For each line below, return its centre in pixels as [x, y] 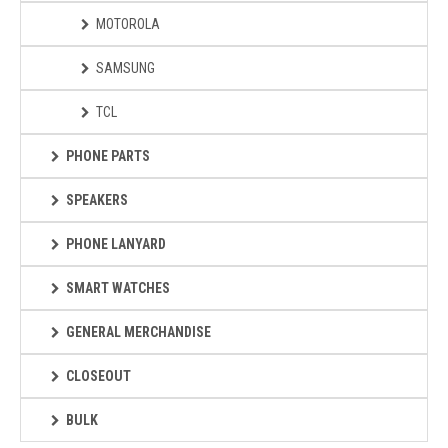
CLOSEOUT [98, 376]
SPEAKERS [97, 200]
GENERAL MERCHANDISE [138, 332]
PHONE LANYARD [116, 244]
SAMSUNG [125, 68]
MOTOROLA [128, 24]
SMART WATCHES [118, 288]
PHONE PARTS [108, 156]
